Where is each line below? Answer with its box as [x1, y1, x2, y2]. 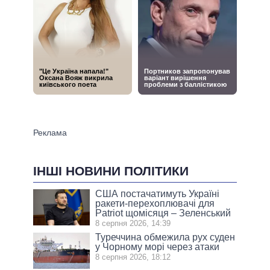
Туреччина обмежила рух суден [95, 232, 236, 243]
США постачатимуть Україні [95, 189, 220, 199]
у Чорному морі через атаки [95, 242, 220, 253]
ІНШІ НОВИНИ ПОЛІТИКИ [33, 163, 189, 178]
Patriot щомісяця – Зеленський [95, 208, 231, 219]
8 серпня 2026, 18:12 [95, 253, 171, 262]
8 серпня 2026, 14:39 [95, 219, 171, 228]
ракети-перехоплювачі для [95, 198, 215, 209]
